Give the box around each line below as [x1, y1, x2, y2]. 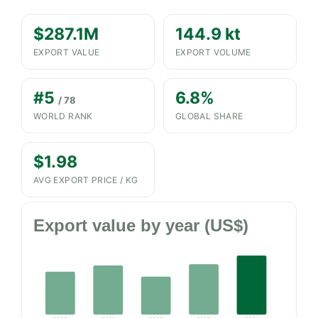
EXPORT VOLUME [175, 47, 251, 57]
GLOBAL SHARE [175, 111, 243, 121]
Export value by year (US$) [33, 216, 248, 235]
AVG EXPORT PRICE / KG [33, 175, 138, 185]
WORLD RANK [33, 111, 93, 121]
